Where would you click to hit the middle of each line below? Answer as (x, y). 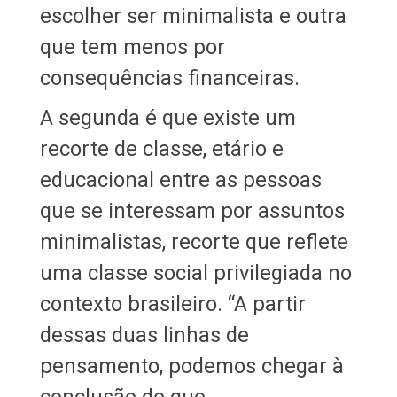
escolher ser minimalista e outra (193, 16)
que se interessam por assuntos (192, 210)
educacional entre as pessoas (180, 179)
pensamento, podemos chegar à (191, 366)
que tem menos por (132, 47)
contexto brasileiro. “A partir (172, 304)
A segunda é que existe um (167, 117)
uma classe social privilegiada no (195, 272)
